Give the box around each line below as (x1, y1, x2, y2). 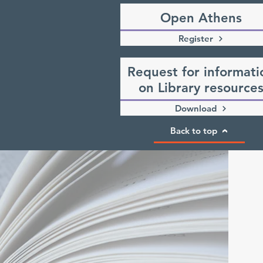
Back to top (170, 125, 218, 136)
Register (178, 33, 214, 44)
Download (175, 103, 217, 114)
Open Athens (160, 10, 242, 26)
